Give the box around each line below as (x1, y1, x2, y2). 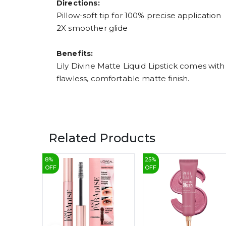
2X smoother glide (56, 23, 128, 33)
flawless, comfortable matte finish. (56, 73, 190, 83)
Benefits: (56, 48, 93, 58)
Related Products (48, 130, 155, 145)
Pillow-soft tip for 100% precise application (56, 10, 221, 20)
